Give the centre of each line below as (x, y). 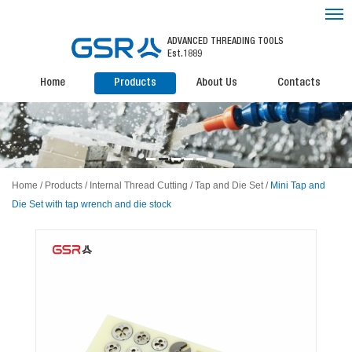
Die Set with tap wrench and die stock (92, 204)
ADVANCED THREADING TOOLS (225, 42)
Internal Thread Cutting (139, 185)
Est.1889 (184, 54)
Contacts (299, 83)
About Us (217, 83)
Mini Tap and (298, 185)
